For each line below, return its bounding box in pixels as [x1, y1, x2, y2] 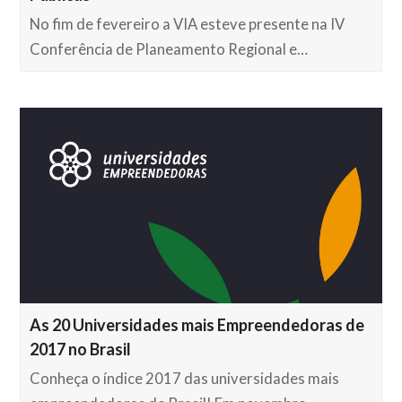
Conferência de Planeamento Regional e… [30, 40, 309, 59]
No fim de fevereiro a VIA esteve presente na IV [30, 15, 345, 34]
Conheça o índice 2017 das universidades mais [30, 369, 340, 388]
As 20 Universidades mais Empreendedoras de [30, 314, 365, 335]
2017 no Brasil [30, 338, 132, 359]
